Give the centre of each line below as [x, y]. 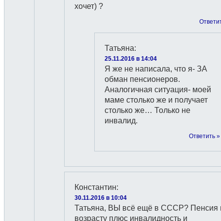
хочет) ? [89, 6]
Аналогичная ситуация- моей [158, 90]
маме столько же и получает [156, 100]
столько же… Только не [147, 110]
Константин [95, 187]
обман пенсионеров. [142, 79]
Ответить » [204, 136]
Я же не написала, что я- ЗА [156, 69]
